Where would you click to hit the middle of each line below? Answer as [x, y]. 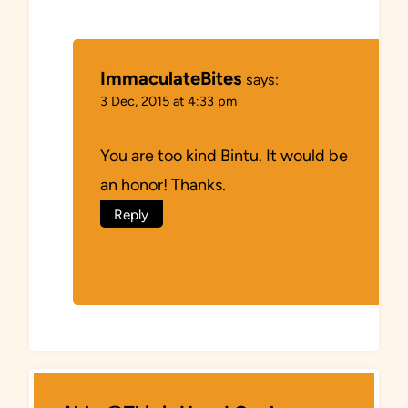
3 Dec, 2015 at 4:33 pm [168, 101]
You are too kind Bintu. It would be [224, 155]
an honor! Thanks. [163, 184]
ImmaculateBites [171, 78]
